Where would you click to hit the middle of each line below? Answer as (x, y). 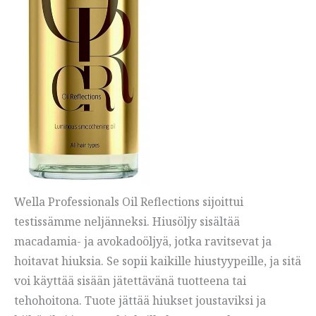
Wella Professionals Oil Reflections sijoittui (129, 201)
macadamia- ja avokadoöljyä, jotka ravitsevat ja (143, 241)
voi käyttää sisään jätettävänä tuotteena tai (130, 280)
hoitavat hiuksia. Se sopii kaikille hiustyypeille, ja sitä (158, 261)
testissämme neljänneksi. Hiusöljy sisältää (127, 221)
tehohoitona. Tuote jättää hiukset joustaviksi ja (140, 300)
